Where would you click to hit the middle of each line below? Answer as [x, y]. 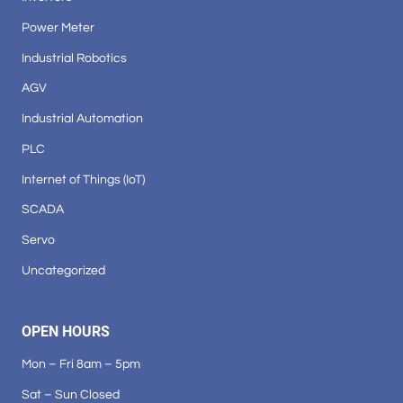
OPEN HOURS [66, 332]
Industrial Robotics [74, 58]
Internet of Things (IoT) [83, 179]
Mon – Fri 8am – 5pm [81, 364]
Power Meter [58, 27]
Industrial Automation [82, 119]
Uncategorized [63, 271]
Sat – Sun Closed [71, 394]
